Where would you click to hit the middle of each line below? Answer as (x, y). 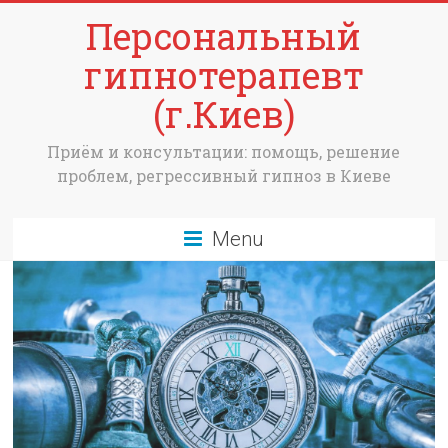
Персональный (224, 36)
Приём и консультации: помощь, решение (224, 151)
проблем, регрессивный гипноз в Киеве (223, 175)
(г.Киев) (223, 114)
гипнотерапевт (223, 75)
